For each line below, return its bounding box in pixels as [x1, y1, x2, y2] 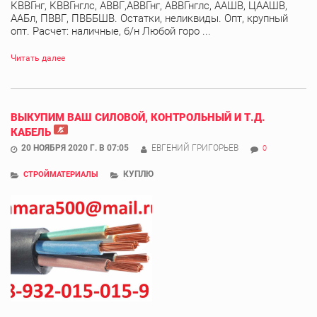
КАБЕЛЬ [11, 125, 51, 139]
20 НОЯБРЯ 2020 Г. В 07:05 [21, 142, 129, 153]
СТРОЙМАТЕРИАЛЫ [23, 169, 98, 179]
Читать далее [11, 52, 65, 63]
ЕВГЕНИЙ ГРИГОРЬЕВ [151, 142, 238, 153]
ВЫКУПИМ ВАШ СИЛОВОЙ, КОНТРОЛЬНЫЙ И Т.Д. [11, 110, 265, 124]
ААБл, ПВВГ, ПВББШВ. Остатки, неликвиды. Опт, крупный [11, 11, 288, 25]
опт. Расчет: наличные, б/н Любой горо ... [11, 24, 211, 38]
